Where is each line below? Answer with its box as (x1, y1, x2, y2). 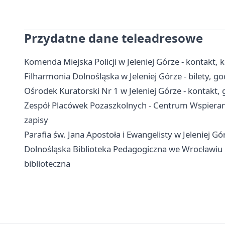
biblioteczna (24, 158, 70, 170)
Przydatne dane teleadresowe (24, 30, 203, 47)
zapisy (24, 114, 48, 126)
